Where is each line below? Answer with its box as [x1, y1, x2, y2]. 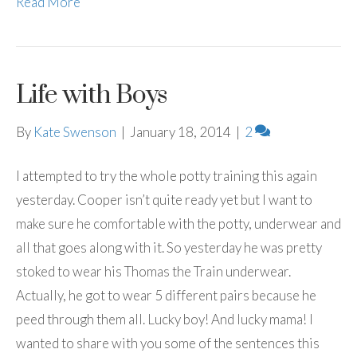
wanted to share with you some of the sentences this [16, 334, 320, 351]
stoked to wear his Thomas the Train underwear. [16, 262, 291, 280]
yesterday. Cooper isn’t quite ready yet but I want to [16, 190, 312, 208]
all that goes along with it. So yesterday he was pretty [16, 238, 322, 256]
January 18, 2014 [130, 123, 231, 140]
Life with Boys [16, 78, 167, 112]
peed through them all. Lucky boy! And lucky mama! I [16, 310, 313, 328]
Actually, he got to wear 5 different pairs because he [16, 286, 316, 304]
